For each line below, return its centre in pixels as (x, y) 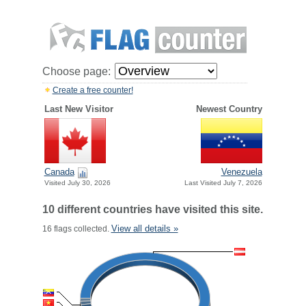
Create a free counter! (93, 90)
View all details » (144, 228)
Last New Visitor (79, 109)
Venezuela (241, 172)
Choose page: (76, 71)
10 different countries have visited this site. (152, 209)
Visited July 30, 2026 (77, 183)
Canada (59, 172)
